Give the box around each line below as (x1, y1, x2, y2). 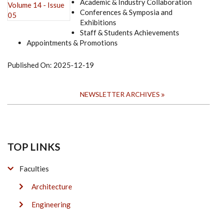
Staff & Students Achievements (80, 28, 179, 37)
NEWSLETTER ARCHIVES (80, 90, 160, 99)
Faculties (19, 164, 49, 173)
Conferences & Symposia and (80, 8, 172, 17)
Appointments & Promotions (27, 38, 118, 47)
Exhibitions (80, 18, 116, 27)
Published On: (7, 61, 53, 70)
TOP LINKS (7, 140, 60, 153)
